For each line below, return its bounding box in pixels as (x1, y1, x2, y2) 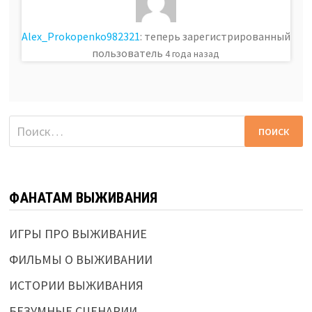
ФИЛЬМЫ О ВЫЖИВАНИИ (8, 251, 153, 268)
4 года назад (165, 47, 220, 61)
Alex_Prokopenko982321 (21, 29, 140, 44)
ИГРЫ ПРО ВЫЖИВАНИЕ (8, 226, 147, 242)
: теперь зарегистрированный (139, 29, 290, 44)
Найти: (8, 116, 46, 133)
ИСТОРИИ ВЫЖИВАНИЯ (8, 277, 143, 294)
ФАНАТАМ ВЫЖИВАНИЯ (8, 189, 157, 207)
